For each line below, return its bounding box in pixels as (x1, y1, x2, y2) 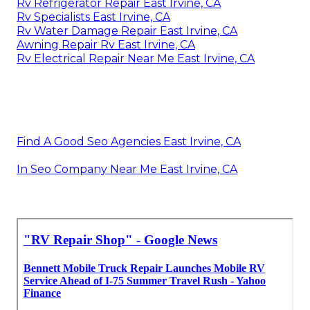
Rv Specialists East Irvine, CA (17, 10, 170, 24)
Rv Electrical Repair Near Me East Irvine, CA (17, 52, 255, 66)
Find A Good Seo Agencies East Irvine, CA (17, 135, 241, 149)
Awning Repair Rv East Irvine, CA (17, 38, 195, 52)
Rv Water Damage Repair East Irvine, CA (17, 24, 237, 38)
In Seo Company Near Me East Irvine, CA (17, 163, 237, 176)
